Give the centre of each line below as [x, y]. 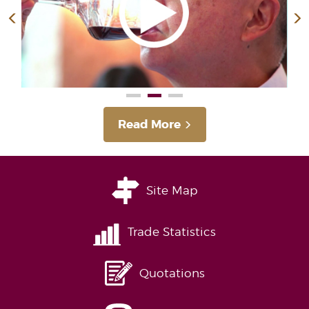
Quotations [172, 273]
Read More [149, 124]
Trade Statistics [172, 231]
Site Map [172, 190]
